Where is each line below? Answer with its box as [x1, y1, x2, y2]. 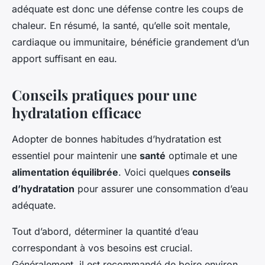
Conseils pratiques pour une [12, 85, 197, 105]
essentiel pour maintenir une [12, 150, 140, 162]
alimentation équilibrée [12, 166, 118, 179]
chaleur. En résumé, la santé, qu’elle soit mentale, [12, 20, 231, 32]
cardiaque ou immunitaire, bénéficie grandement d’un [12, 36, 249, 49]
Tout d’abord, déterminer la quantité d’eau [12, 225, 198, 238]
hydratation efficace [12, 103, 141, 122]
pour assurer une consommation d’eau [75, 183, 248, 195]
